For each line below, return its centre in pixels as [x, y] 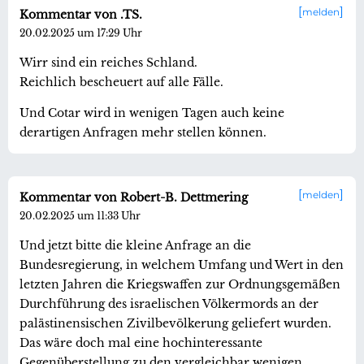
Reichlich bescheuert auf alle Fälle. [121, 82]
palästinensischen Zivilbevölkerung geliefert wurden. [175, 324]
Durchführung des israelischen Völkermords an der [169, 304]
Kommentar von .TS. [81, 15]
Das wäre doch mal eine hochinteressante [141, 343]
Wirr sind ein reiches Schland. [108, 63]
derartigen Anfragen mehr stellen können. [143, 133]
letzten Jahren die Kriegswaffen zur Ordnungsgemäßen [180, 285]
